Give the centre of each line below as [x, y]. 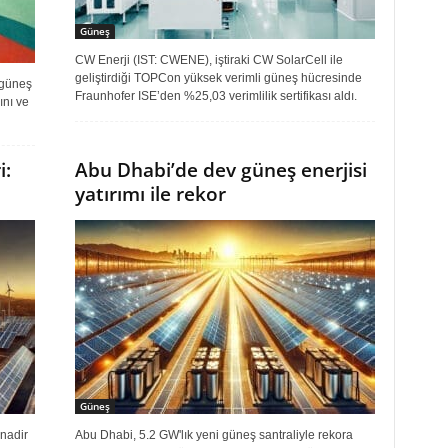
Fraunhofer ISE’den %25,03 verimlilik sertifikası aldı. [215, 96]
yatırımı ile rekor [150, 194]
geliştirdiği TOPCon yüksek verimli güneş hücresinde [218, 78]
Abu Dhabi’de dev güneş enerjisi [220, 170]
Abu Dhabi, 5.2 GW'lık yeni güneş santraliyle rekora [213, 435]
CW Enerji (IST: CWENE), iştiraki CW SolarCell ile [208, 60]
